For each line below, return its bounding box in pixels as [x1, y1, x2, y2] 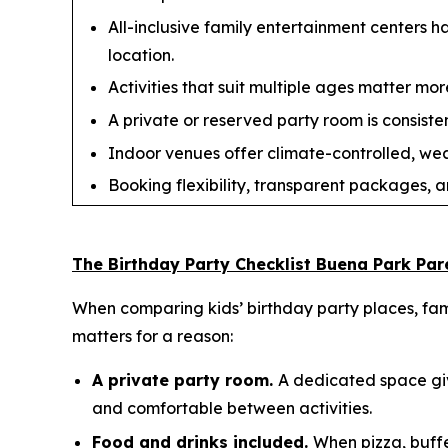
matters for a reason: [72, 326, 233, 347]
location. [108, 44, 174, 65]
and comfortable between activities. [92, 398, 372, 419]
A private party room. [92, 370, 278, 391]
